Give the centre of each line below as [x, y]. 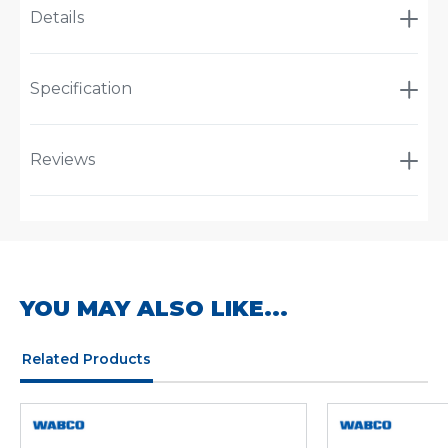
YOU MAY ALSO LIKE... [154, 309]
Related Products [86, 359]
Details [57, 18]
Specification [81, 89]
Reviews [62, 160]
